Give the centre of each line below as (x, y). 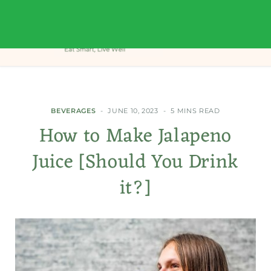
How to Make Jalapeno (135, 136)
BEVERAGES (73, 111)
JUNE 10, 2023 (133, 111)
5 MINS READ (195, 111)
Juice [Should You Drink (135, 162)
